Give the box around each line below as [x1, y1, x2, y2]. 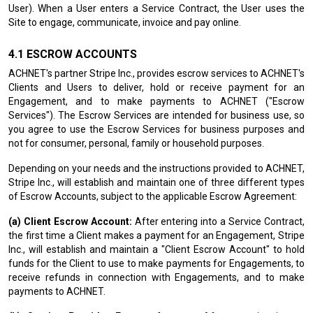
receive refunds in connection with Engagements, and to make [8, 272, 305, 283]
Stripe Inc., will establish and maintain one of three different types [8, 177, 305, 188]
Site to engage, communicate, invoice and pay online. [8, 17, 241, 28]
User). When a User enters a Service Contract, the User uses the [8, 3, 305, 14]
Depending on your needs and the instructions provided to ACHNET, [8, 163, 305, 174]
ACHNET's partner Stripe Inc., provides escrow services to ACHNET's [8, 68, 305, 79]
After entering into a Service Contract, [131, 216, 305, 227]
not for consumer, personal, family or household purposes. [8, 138, 264, 149]
